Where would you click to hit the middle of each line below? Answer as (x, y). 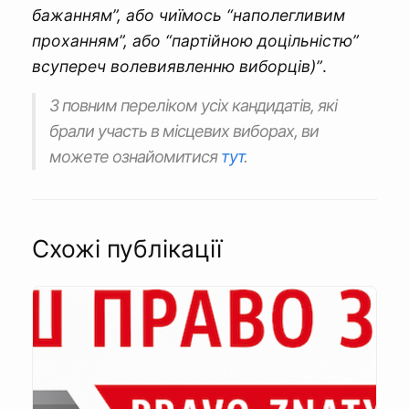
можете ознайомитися (135, 157)
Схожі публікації (127, 249)
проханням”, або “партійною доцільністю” (195, 41)
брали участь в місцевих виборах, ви (184, 131)
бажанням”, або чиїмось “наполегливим (189, 16)
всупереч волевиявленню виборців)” (177, 67)
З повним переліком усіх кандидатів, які (193, 106)
